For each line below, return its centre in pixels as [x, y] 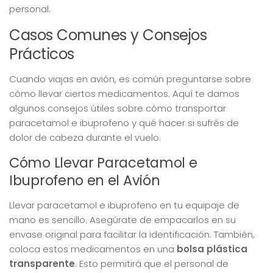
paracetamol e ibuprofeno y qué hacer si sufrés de [124, 122]
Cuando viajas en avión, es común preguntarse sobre [130, 79]
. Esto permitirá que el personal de [152, 263]
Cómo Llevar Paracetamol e [103, 162]
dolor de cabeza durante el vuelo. [85, 137]
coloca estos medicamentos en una [93, 249]
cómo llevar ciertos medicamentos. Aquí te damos [124, 93]
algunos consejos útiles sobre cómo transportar [118, 108]
